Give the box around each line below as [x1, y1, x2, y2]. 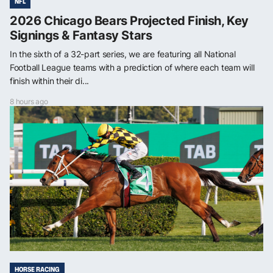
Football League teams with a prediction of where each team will [10, 62, 255, 73]
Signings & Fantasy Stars [10, 27, 152, 43]
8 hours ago [10, 96, 48, 106]
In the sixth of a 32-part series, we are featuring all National [10, 48, 236, 59]
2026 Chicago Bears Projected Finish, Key [10, 13, 249, 28]
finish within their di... [10, 75, 90, 86]
